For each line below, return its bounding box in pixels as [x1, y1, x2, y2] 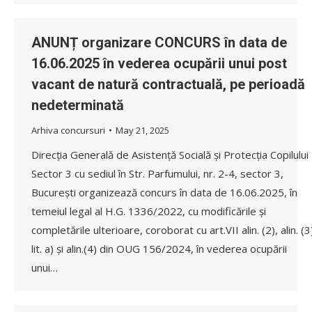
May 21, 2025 [116, 123, 169, 136]
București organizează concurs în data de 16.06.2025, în [31, 185, 297, 199]
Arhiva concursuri [31, 123, 105, 136]
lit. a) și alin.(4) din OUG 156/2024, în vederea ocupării [31, 241, 287, 256]
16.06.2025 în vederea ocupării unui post [31, 54, 287, 72]
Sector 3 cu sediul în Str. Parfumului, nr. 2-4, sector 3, [31, 166, 283, 180]
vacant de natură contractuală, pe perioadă [31, 75, 305, 93]
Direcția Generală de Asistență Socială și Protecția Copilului [31, 147, 309, 162]
